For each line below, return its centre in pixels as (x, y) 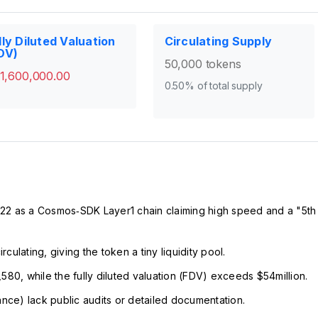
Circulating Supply (218, 42)
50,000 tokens (203, 64)
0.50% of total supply (213, 86)
